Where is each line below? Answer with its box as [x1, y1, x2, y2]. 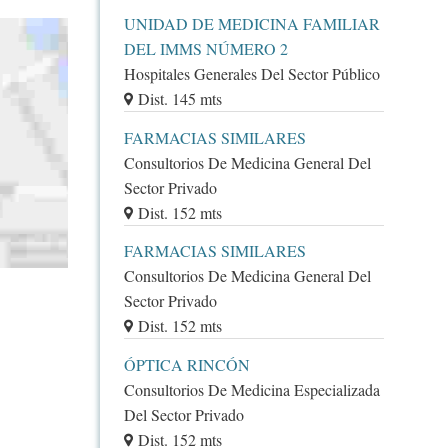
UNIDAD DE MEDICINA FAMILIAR [123, 12, 380, 34]
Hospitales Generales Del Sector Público [123, 62, 380, 84]
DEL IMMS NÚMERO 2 [123, 37, 288, 59]
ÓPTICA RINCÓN [123, 354, 250, 376]
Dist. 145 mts [137, 87, 222, 109]
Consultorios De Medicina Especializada [123, 379, 380, 401]
